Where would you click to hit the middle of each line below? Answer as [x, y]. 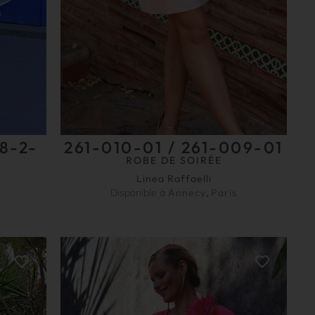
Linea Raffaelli [174, 178]
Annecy [187, 192]
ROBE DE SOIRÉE [174, 160]
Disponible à [140, 192]
